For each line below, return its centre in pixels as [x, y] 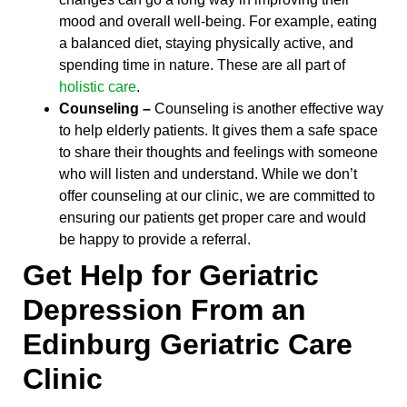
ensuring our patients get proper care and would [213, 217]
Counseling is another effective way [267, 108]
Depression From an [164, 309]
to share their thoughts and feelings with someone [218, 152]
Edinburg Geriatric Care [188, 344]
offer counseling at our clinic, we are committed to [217, 195]
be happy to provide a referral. [155, 239]
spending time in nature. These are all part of [202, 65]
